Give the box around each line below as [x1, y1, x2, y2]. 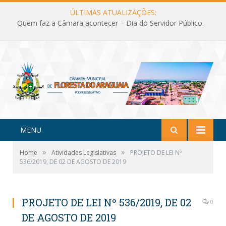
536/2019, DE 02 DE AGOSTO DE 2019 [20, 157, 126, 166]
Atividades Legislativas [51, 148, 116, 157]
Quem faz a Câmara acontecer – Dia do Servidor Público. [17, 18, 204, 28]
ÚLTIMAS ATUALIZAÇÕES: [70, 8, 156, 17]
